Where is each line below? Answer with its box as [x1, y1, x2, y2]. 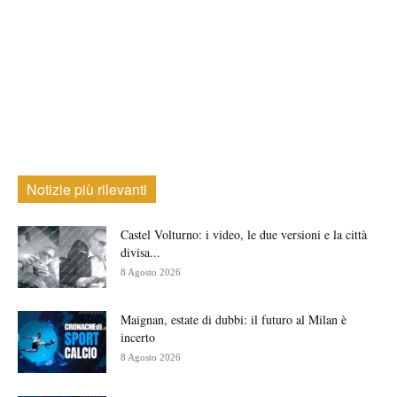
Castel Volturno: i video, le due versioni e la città [121, 225, 367, 243]
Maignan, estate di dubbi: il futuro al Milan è [121, 310, 346, 328]
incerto [121, 328, 155, 346]
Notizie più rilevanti [27, 178, 147, 199]
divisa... [121, 243, 160, 261]
